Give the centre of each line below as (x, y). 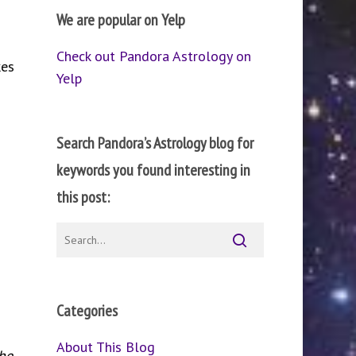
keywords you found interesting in (153, 170)
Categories (87, 311)
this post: (83, 197)
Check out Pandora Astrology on (153, 56)
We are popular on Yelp (120, 20)
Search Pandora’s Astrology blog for (155, 143)
